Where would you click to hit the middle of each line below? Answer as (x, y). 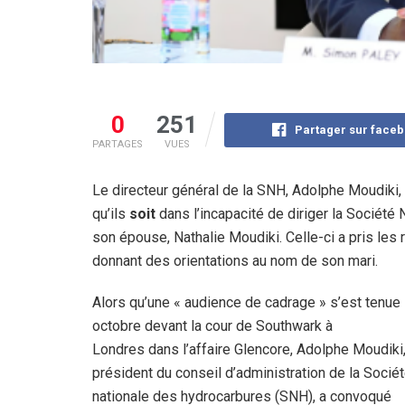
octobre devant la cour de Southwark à (212, 326)
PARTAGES (118, 145)
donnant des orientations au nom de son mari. (235, 261)
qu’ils (111, 214)
